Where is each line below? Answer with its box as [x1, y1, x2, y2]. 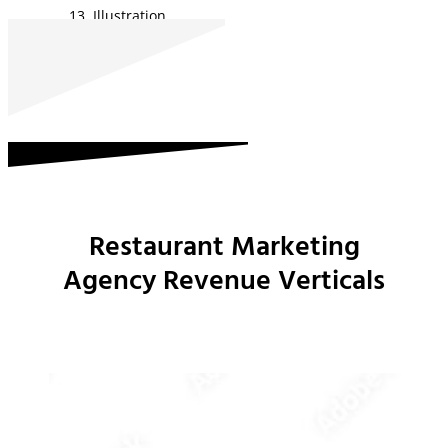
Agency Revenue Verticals [63, 259, 385, 305]
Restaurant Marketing [88, 225, 360, 271]
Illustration [93, 5, 166, 25]
